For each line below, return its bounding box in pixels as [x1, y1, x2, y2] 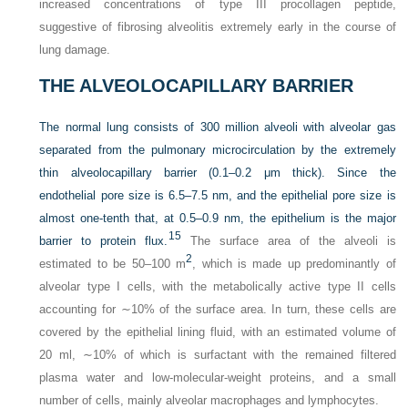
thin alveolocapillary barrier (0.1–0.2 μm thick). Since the [39, 166, 396, 180]
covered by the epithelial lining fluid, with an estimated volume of [39, 325, 396, 340]
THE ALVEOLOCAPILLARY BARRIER [39, 76, 354, 97]
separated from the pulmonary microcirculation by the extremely [39, 143, 396, 158]
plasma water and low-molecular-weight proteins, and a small [39, 371, 396, 385]
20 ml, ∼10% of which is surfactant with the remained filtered [39, 348, 396, 362]
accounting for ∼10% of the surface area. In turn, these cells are [39, 302, 396, 317]
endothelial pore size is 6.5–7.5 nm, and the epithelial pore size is [39, 189, 396, 203]
